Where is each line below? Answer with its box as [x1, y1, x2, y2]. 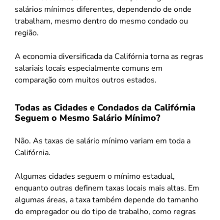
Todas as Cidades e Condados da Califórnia [15, 101, 195, 113]
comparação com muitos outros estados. [15, 74, 157, 85]
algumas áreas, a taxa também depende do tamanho [15, 194, 198, 205]
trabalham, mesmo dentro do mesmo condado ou [15, 15, 188, 27]
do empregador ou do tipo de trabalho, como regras [15, 206, 196, 217]
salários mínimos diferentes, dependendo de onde [15, 3, 192, 15]
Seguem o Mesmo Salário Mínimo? [15, 111, 160, 124]
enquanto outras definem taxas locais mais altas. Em [15, 182, 199, 193]
